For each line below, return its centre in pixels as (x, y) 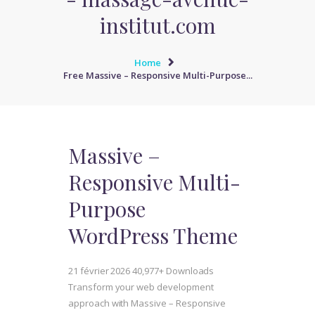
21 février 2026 (101, 271)
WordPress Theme (153, 236)
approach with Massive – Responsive (147, 303)
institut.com (157, 25)
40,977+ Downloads (173, 271)
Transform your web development (141, 287)
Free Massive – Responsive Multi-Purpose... (157, 76)
